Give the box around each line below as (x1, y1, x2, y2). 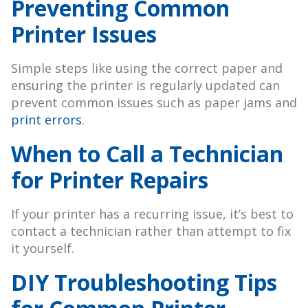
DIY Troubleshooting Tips (11, 267, 277, 298)
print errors (11, 111, 82, 129)
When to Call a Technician (11, 139, 283, 169)
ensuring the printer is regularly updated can (11, 77, 280, 94)
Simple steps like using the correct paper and (11, 60, 283, 77)
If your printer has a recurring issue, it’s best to (11, 206, 294, 223)
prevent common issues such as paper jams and (11, 94, 297, 111)
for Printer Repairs (11, 165, 208, 195)
